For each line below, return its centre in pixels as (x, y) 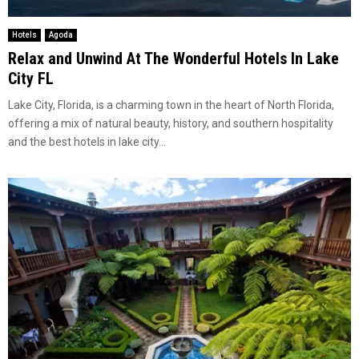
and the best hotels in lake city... (87, 141)
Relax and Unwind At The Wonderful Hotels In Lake (173, 58)
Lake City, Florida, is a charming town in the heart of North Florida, (171, 105)
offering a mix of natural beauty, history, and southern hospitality (171, 123)
